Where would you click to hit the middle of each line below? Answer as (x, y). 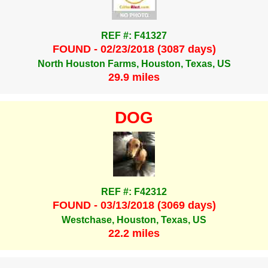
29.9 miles (134, 77)
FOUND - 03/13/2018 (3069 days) (134, 205)
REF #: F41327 (134, 35)
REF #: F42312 (134, 192)
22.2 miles (134, 234)
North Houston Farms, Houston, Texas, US (134, 63)
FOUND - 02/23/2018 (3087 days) (134, 49)
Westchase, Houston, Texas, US (134, 220)
